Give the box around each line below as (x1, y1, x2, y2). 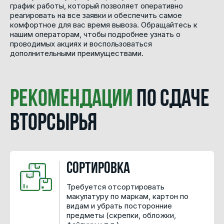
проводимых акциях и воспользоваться (10, 38, 152, 48)
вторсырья (10, 111, 97, 136)
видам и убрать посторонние (66, 200, 172, 210)
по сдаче (133, 87, 209, 112)
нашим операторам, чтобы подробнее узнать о (10, 29, 180, 39)
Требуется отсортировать (66, 181, 164, 191)
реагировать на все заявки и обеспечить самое (10, 10, 182, 20)
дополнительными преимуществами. (10, 48, 143, 58)
